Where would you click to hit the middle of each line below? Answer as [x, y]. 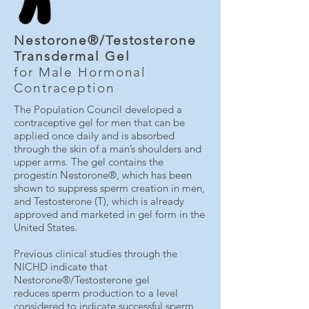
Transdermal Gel [72, 56]
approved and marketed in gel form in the [109, 214]
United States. [46, 227]
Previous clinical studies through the [96, 253]
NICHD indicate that [61, 267]
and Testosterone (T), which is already [99, 201]
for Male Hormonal [80, 72]
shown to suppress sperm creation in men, [109, 188]
